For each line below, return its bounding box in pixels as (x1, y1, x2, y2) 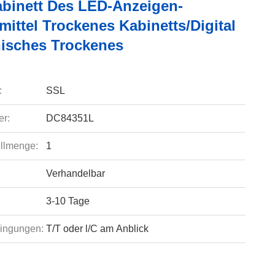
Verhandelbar (45, 168, 105, 179)
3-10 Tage (45, 196, 90, 206)
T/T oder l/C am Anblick (45, 223, 149, 234)
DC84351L (45, 113, 94, 123)
